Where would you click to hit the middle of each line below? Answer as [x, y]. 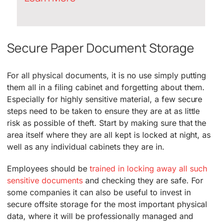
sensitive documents [45, 180]
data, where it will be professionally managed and [100, 216]
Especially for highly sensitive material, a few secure [105, 99]
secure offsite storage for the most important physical [107, 204]
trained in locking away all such [148, 168]
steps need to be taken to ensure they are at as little [104, 111]
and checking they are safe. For [143, 180]
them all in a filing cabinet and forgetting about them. [106, 87]
